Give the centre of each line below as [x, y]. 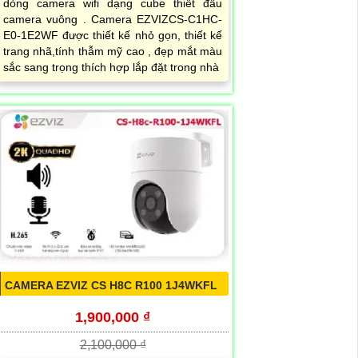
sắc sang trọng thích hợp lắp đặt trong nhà [111, 68]
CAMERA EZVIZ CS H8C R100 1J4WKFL [111, 285]
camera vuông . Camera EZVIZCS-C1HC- [113, 20]
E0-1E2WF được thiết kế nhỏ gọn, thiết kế [113, 36]
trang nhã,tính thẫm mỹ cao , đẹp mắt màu [113, 52]
